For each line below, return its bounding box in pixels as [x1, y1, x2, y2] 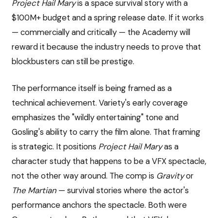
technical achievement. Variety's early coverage [12, 97, 188, 108]
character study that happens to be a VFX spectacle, [12, 155, 206, 166]
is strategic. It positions [12, 141, 98, 152]
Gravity [156, 170, 184, 181]
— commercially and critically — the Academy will [12, 26, 190, 37]
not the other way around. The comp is [12, 170, 156, 181]
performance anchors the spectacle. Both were [12, 199, 187, 210]
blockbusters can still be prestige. [12, 55, 134, 67]
